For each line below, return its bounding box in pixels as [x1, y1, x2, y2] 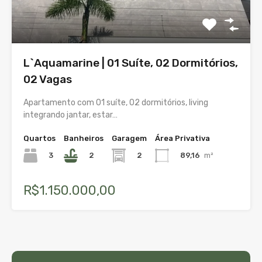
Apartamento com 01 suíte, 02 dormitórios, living [23, 97, 208, 108]
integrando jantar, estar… [23, 109, 118, 120]
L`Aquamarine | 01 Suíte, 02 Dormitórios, [23, 56, 238, 70]
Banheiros [64, 133, 104, 143]
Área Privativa [155, 133, 210, 143]
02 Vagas [23, 72, 72, 86]
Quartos [23, 133, 56, 143]
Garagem [112, 133, 147, 143]
